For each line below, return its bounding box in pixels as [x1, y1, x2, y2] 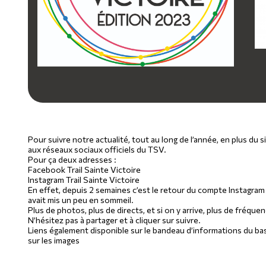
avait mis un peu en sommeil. [28, 195, 134, 205]
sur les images [28, 235, 80, 245]
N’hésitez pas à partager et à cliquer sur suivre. [28, 215, 201, 225]
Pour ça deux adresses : [28, 154, 116, 164]
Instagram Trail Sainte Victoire [28, 175, 140, 185]
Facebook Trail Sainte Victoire [28, 164, 141, 175]
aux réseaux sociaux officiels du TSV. [28, 144, 166, 154]
